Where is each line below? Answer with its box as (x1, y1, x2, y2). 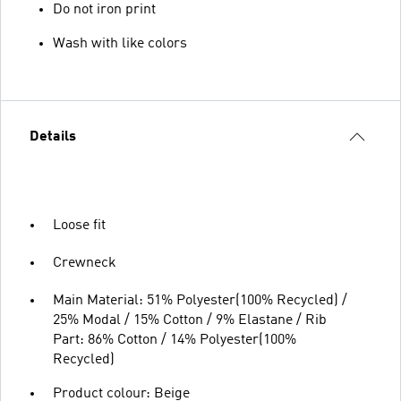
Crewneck (53, 255, 116, 270)
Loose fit (53, 218, 106, 233)
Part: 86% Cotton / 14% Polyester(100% (53, 332, 296, 347)
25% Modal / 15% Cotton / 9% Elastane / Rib (53, 312, 327, 328)
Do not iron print (53, 2, 156, 17)
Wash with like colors (53, 36, 187, 51)
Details (30, 129, 76, 144)
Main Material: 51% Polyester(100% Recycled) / (53, 293, 347, 308)
